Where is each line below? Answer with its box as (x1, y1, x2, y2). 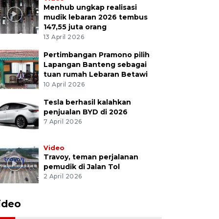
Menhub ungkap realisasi (43, 2, 137, 12)
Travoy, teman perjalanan (43, 152, 138, 161)
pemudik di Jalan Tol (43, 162, 120, 171)
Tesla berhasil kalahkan (43, 97, 131, 107)
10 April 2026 (43, 80, 85, 88)
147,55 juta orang (43, 22, 107, 31)
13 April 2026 (43, 33, 85, 41)
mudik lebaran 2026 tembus (43, 12, 148, 22)
